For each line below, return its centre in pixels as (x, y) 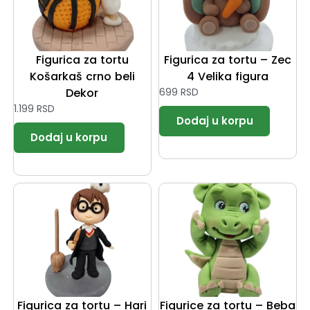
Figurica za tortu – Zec (228, 60)
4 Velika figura (228, 77)
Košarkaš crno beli (82, 77)
